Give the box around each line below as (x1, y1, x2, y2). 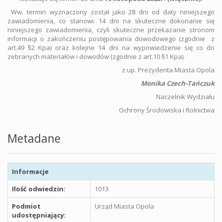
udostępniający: (12, 211, 66, 220)
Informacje (12, 167, 49, 176)
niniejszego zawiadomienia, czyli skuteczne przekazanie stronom (7, 25, 215, 34)
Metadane (7, 130, 60, 146)
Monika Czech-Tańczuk (141, 79, 215, 88)
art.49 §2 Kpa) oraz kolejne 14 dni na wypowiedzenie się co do (7, 43, 215, 52)
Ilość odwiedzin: (12, 184, 65, 193)
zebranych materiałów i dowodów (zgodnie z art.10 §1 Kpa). (7, 52, 185, 61)
